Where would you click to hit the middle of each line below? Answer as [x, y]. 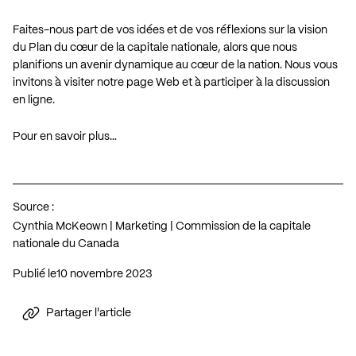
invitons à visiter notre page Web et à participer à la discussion [171, 82]
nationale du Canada [66, 244]
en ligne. [34, 100]
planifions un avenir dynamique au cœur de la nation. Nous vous [175, 65]
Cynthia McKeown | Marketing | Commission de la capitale [162, 226]
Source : [33, 207]
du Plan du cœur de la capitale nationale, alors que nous [155, 47]
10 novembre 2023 [106, 274]
